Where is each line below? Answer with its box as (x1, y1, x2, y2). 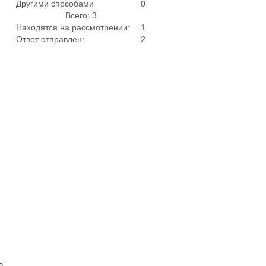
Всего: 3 (65, 11, 97, 21)
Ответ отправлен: (16, 34, 84, 45)
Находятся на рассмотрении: (16, 23, 130, 33)
